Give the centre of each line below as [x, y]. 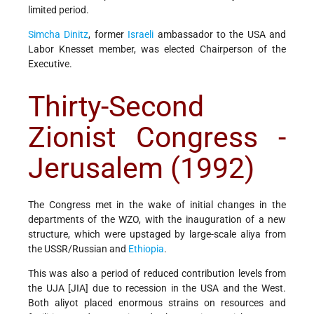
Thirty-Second [116, 106]
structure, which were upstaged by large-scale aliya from [157, 234]
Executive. [50, 64]
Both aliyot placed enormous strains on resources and [157, 302]
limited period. [59, 10]
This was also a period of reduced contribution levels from [157, 273]
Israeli [141, 35]
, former [108, 35]
